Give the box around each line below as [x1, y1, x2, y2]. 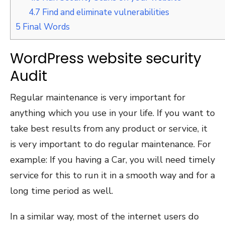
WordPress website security [10, 48, 201, 68]
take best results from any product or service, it [10, 122, 207, 135]
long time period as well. [10, 184, 113, 197]
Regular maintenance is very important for [10, 91, 185, 103]
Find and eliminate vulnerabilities [40, 6, 169, 18]
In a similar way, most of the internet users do [10, 210, 199, 222]
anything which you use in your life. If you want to [10, 106, 215, 119]
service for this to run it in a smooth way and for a [10, 169, 215, 181]
